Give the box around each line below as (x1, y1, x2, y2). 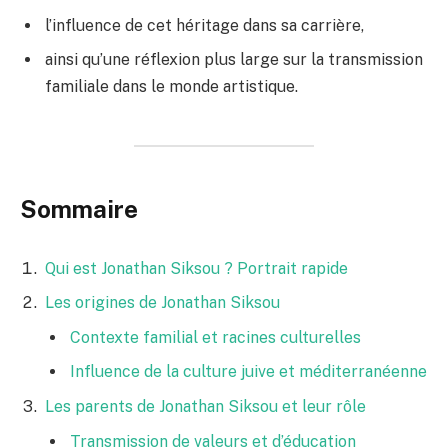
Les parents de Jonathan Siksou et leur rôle (45, 397, 366, 417)
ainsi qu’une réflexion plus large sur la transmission (45, 50, 423, 70)
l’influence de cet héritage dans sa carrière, (45, 16, 364, 36)
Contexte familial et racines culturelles (70, 328, 361, 348)
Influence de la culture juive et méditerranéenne (70, 362, 427, 382)
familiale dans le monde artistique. (45, 77, 298, 97)
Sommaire (20, 194, 138, 223)
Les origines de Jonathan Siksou (45, 293, 280, 313)
